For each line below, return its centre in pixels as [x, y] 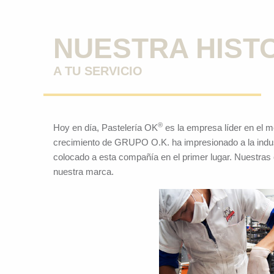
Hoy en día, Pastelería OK [106, 128]
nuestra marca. [83, 172]
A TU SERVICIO [98, 71]
